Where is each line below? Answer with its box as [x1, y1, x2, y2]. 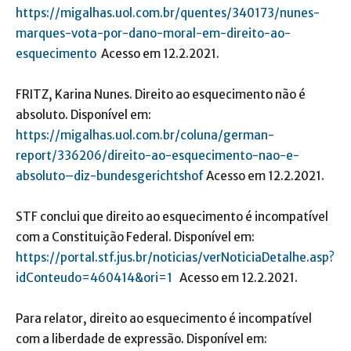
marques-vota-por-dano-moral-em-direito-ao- [16, 26, 291, 42]
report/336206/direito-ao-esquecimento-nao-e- [16, 148, 299, 164]
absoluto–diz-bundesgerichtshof [16, 168, 204, 184]
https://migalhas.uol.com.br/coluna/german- [16, 128, 274, 143]
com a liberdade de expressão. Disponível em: [16, 331, 267, 347]
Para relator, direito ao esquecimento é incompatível [16, 311, 312, 327]
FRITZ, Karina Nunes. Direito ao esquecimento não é [16, 87, 306, 103]
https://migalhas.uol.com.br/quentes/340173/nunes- [16, 5, 320, 21]
